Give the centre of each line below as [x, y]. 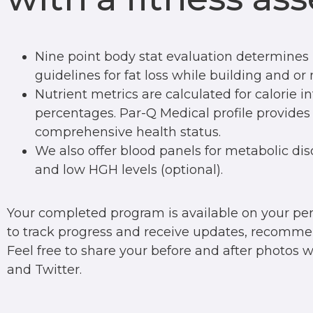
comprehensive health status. [128, 132]
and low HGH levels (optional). [129, 170]
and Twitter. [44, 269]
